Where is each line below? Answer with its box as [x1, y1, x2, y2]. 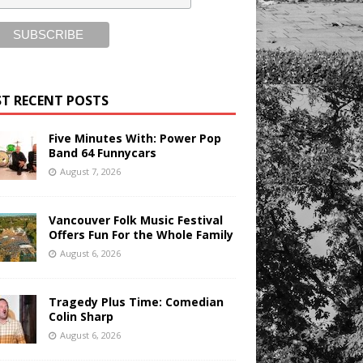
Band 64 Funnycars [48, 145, 156, 161]
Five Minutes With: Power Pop [48, 130, 221, 147]
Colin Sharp [48, 309, 113, 325]
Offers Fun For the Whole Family [48, 227, 233, 243]
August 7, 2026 [59, 165, 121, 178]
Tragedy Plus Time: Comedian [48, 294, 224, 310]
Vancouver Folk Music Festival [48, 212, 223, 228]
